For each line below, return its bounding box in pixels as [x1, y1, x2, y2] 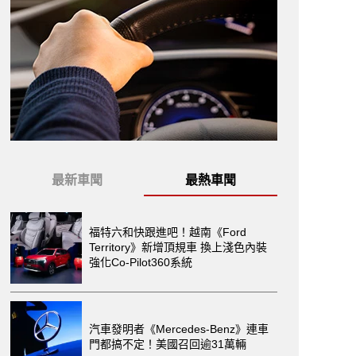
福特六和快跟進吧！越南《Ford [89, 226, 246, 238]
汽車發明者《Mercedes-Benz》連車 [89, 322, 269, 335]
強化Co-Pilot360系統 [89, 256, 192, 269]
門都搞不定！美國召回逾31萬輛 [89, 337, 246, 350]
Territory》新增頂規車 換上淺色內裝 [89, 241, 267, 253]
